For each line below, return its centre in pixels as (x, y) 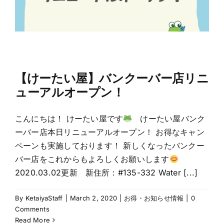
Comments (32, 209)
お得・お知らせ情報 (154, 198)
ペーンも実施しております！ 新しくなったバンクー (110, 146)
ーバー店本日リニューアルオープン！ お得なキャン (110, 132)
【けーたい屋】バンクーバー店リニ (112, 78)
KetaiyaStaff (44, 198)
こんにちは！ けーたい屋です (69, 119)
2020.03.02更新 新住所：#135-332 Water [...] (106, 173)
